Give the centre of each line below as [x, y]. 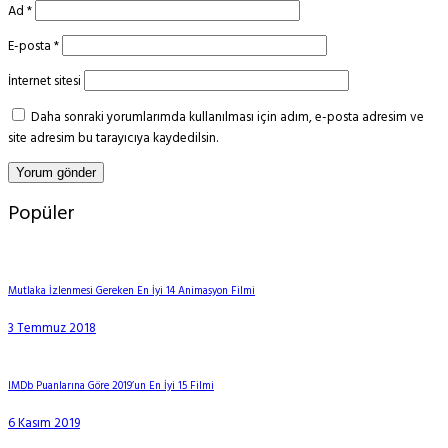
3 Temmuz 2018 [52, 328]
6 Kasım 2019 [44, 423]
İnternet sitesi [44, 81]
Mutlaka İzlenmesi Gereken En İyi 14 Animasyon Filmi [131, 291]
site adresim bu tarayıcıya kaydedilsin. [113, 138]
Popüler [41, 213]
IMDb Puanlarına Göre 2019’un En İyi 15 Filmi [111, 386]
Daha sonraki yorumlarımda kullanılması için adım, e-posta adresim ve [227, 117]
